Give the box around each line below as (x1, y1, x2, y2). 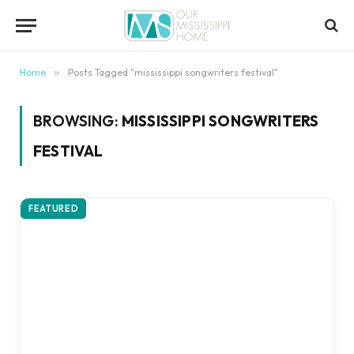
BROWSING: (33, 111, 122, 130)
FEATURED (28, 203, 79, 214)
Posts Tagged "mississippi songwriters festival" (68, 66, 278, 78)
